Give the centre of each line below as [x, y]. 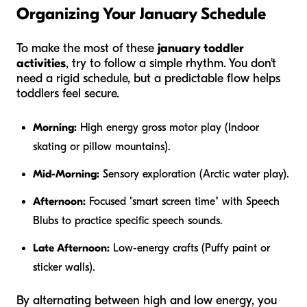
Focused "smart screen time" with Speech [183, 201]
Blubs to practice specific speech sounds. [128, 220]
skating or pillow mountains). [102, 146]
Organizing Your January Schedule [141, 13]
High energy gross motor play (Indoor [168, 127]
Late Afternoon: [71, 248]
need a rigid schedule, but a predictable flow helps [148, 78]
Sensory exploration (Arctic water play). [194, 174]
